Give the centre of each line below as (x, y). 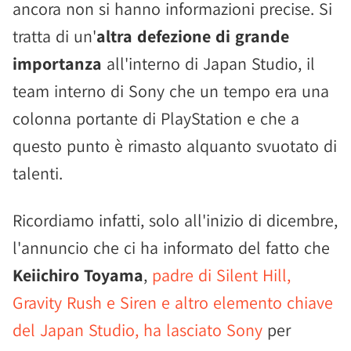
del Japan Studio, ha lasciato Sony (138, 330)
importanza (57, 63)
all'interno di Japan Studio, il (208, 63)
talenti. (38, 173)
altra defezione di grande (193, 36)
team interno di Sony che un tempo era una (171, 91)
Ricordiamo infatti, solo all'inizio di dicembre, (175, 220)
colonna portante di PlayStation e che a (156, 118)
